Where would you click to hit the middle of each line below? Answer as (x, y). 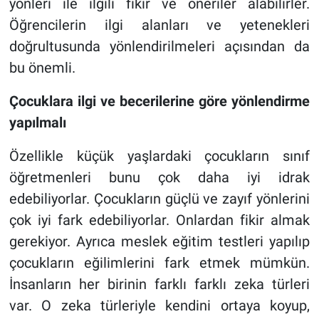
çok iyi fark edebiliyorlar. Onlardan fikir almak (159, 220)
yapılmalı (37, 122)
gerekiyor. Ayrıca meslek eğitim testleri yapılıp (159, 241)
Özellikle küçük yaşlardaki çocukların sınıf (159, 156)
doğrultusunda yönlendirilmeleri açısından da (159, 46)
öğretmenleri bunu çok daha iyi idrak (159, 177)
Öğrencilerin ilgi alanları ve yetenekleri (159, 25)
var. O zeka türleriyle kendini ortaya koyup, (159, 305)
